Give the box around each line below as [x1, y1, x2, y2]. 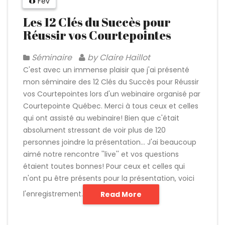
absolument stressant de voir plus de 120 [23, 125, 166, 135]
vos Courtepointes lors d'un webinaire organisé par [23, 89, 200, 99]
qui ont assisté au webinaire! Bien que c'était [23, 113, 179, 123]
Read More [100, 189, 142, 199]
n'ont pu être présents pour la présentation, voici [23, 173, 194, 183]
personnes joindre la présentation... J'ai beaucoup [23, 137, 196, 147]
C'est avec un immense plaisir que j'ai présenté [23, 65, 189, 75]
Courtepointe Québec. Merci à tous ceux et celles [23, 101, 198, 111]
